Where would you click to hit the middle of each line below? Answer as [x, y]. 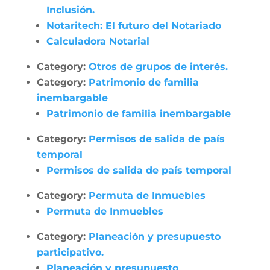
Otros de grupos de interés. [158, 67]
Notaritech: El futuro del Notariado [133, 26]
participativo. [70, 252]
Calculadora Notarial [98, 41]
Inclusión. [70, 10]
